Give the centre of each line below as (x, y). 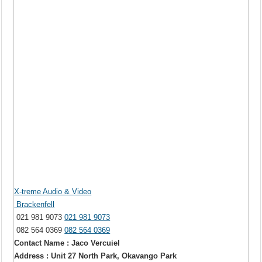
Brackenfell (35, 205)
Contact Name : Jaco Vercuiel (67, 243)
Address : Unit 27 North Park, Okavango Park (96, 256)
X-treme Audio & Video (53, 192)
